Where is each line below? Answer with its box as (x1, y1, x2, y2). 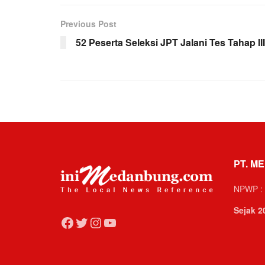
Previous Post (60, 18, 117, 30)
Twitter (74, 211, 115, 232)
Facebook (60, 211, 121, 232)
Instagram (88, 211, 151, 232)
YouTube (102, 211, 157, 232)
